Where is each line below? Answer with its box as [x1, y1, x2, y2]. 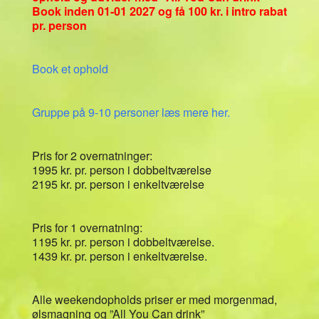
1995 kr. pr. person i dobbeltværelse [31, 161, 211, 178]
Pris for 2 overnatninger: [31, 147, 152, 164]
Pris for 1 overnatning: [31, 219, 142, 236]
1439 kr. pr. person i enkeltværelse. [31, 247, 207, 264]
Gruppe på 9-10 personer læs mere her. [31, 103, 230, 120]
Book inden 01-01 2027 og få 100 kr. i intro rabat [31, 2, 287, 19]
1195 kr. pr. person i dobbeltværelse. [31, 233, 214, 250]
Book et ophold [31, 60, 108, 77]
